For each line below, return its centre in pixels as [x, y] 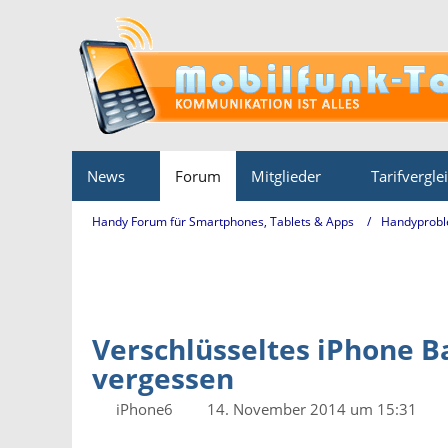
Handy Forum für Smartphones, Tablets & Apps [223, 221]
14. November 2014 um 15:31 [312, 409]
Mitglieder [286, 176]
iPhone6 [144, 409]
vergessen [163, 378]
